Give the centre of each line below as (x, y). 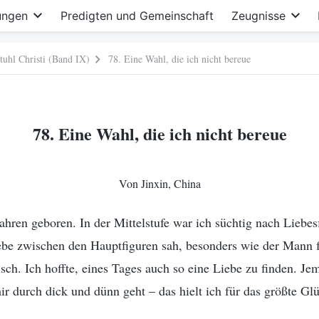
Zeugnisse (258, 16)
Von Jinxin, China (159, 183)
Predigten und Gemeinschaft (137, 16)
